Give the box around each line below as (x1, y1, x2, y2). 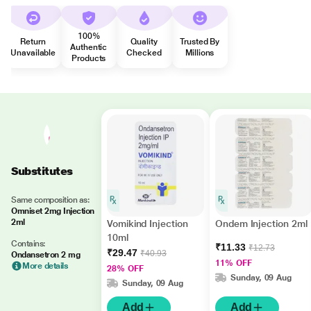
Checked (126, 48, 162, 58)
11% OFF (215, 258, 252, 268)
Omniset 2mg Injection (11, 206, 94, 216)
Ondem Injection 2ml (215, 218, 308, 229)
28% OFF (107, 264, 144, 274)
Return (20, 37, 46, 47)
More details (22, 261, 69, 271)
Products (72, 53, 106, 63)
